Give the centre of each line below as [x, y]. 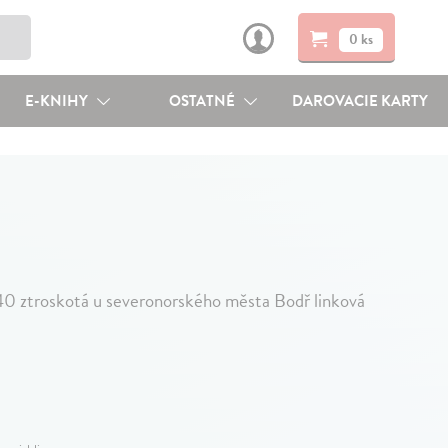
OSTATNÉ [204, 101]
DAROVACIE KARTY [360, 101]
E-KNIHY [57, 101]
